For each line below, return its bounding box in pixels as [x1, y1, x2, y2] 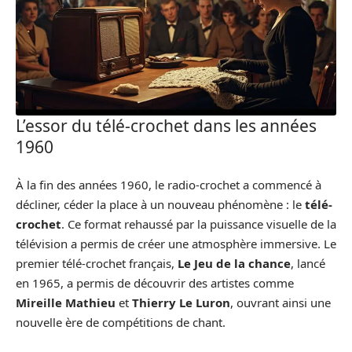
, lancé [291, 255, 325, 272]
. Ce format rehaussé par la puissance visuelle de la [61, 216, 336, 233]
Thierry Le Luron [132, 295, 230, 311]
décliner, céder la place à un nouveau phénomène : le [16, 196, 305, 213]
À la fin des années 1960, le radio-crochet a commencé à [16, 177, 321, 193]
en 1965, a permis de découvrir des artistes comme [16, 275, 294, 291]
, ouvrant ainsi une [230, 295, 331, 311]
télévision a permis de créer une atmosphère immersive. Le [16, 236, 336, 252]
